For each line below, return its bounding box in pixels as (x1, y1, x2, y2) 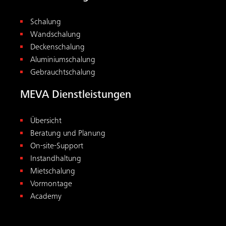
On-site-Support (30, 142, 83, 151)
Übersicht (30, 117, 62, 126)
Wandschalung (30, 31, 81, 40)
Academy (30, 193, 62, 202)
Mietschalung (30, 167, 75, 177)
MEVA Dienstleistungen (20, 90, 131, 101)
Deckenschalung (30, 43, 85, 52)
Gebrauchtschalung (30, 69, 95, 78)
